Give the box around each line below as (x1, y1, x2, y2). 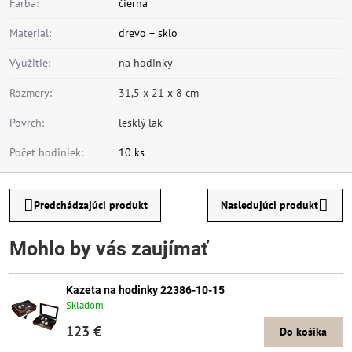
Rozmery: (9, 86, 52, 100)
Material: (9, 26, 51, 40)
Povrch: (9, 115, 44, 130)
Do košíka (280, 324, 327, 339)
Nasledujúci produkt (221, 197, 319, 212)
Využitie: (9, 56, 50, 70)
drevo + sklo (119, 26, 178, 40)
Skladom (66, 299, 104, 313)
